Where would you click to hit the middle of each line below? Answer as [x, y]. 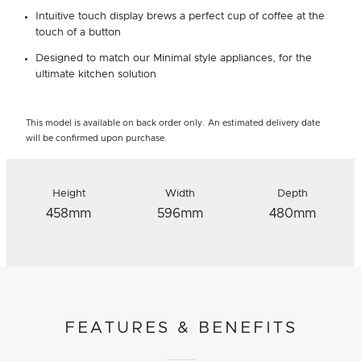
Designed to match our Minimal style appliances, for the [174, 58]
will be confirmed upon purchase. [97, 138]
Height [68, 193]
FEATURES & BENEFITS [180, 328]
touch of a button [78, 32]
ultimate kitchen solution [96, 74]
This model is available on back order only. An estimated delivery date [173, 122]
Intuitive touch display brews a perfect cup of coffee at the [180, 16]
